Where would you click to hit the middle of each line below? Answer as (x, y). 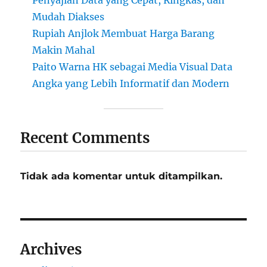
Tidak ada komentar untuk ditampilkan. (122, 176)
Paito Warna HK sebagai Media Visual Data (133, 66)
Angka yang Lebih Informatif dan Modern (131, 83)
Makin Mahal (64, 50)
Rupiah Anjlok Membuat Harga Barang (124, 33)
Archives (51, 249)
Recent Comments (85, 138)
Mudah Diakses (69, 16)
